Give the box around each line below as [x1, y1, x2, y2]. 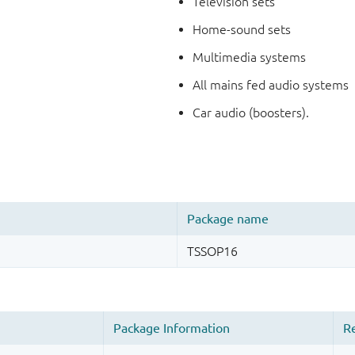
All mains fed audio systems [193, 78, 349, 93]
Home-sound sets [193, 22, 292, 37]
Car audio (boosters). [193, 105, 310, 120]
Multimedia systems [193, 50, 307, 65]
